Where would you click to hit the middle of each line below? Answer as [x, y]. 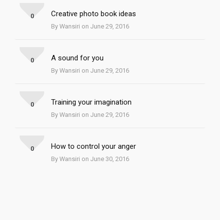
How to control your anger [94, 147]
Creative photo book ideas [94, 14]
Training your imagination [91, 102]
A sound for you [77, 58]
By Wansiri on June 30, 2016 [90, 159]
